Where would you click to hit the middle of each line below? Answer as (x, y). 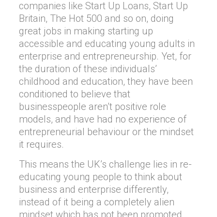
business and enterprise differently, (94, 189)
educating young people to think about (101, 177)
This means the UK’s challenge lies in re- (105, 164)
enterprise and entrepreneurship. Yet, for (105, 56)
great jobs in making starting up (86, 31)
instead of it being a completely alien (97, 202)
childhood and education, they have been (106, 81)
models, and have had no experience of (103, 119)
